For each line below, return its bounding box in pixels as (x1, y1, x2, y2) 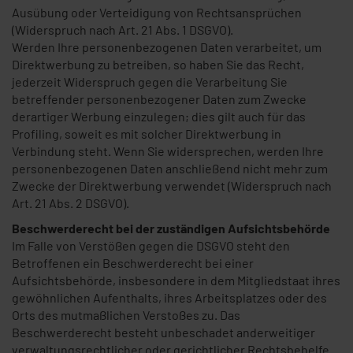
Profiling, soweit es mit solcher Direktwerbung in (12, 126, 281, 141)
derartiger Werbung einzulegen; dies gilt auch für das (12, 109, 306, 124)
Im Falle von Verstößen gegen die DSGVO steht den (12, 238, 290, 253)
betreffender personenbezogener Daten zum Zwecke (12, 91, 307, 106)
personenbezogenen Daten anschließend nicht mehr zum (12, 161, 328, 176)
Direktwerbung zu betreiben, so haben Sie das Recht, (12, 57, 304, 72)
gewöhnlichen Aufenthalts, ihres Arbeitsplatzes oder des (12, 290, 327, 305)
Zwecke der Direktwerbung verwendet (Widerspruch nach (12, 178, 332, 193)
